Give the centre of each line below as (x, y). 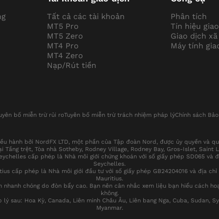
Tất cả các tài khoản (86, 17)
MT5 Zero (65, 36)
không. (109, 193)
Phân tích (188, 17)
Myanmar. (109, 208)
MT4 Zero (65, 56)
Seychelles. (109, 164)
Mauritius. (109, 179)
